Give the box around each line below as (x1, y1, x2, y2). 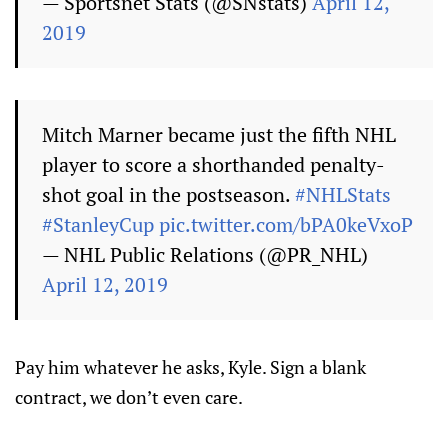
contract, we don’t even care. (15, 385, 243, 409)
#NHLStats (295, 181, 391, 208)
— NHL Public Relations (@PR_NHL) (42, 241, 368, 268)
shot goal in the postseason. (42, 181, 295, 208)
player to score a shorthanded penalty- (42, 151, 385, 178)
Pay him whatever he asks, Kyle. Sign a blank (15, 355, 366, 379)
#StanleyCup (42, 211, 154, 238)
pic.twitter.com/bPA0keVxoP (159, 211, 413, 238)
